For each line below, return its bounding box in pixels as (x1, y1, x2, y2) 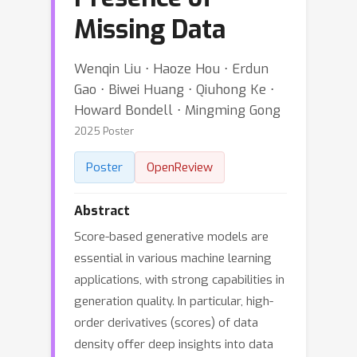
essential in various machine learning (74, 250, 272, 266)
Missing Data (74, 13, 226, 46)
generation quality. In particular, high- (74, 293, 273, 309)
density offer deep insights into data (74, 336, 273, 352)
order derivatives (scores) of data (74, 315, 258, 331)
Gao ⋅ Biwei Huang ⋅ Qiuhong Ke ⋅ (74, 80, 274, 98)
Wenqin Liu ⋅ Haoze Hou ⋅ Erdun (74, 60, 269, 77)
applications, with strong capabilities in (74, 272, 284, 288)
